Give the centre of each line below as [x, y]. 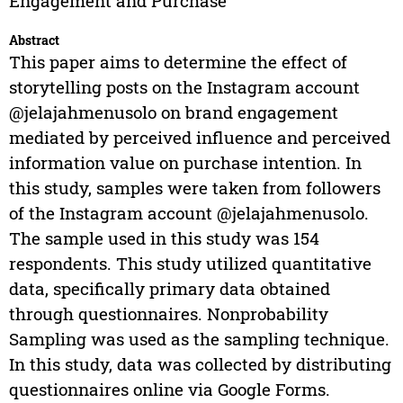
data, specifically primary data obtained [169, 289]
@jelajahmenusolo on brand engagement [173, 112]
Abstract [34, 40]
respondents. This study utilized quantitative [190, 264]
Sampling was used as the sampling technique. [199, 339]
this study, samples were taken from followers [194, 188]
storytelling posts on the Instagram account [184, 87]
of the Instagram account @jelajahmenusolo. [188, 213]
